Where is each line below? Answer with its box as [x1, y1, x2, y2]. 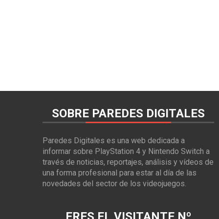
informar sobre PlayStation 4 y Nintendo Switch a [43, 146, 210, 156]
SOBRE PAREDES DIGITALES [52, 106, 205, 120]
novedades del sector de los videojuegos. [43, 178, 186, 188]
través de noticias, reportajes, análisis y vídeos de [43, 157, 214, 167]
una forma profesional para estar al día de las [43, 168, 197, 177]
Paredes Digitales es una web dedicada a [43, 135, 185, 145]
